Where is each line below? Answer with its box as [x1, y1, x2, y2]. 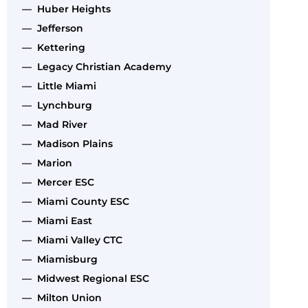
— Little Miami [16, 79, 96, 92]
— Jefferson [16, 21, 83, 34]
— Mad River [16, 118, 87, 131]
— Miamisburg [16, 252, 98, 265]
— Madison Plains [16, 137, 113, 150]
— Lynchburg [16, 98, 92, 111]
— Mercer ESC [16, 175, 94, 188]
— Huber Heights [16, 2, 111, 15]
